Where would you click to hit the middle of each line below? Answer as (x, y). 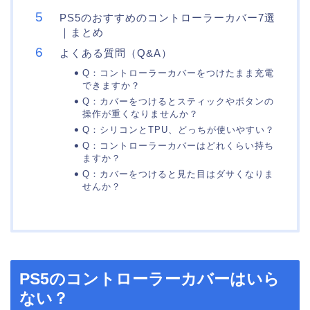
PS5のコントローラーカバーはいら (149, 279)
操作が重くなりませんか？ (140, 114)
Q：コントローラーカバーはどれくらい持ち (178, 146)
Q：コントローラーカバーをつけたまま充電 (178, 73)
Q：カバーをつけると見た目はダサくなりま (178, 174)
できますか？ (111, 86)
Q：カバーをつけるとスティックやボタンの (178, 102)
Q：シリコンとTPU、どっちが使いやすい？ (179, 130)
